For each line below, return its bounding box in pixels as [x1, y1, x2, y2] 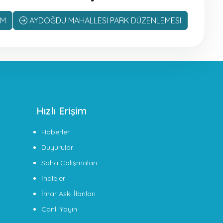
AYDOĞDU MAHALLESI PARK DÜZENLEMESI [27, 15, 181, 25]
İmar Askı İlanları [41, 189, 96, 198]
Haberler [41, 127, 70, 136]
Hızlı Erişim [36, 105, 87, 117]
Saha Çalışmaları [41, 158, 97, 167]
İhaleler [41, 174, 65, 183]
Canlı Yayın [41, 205, 77, 214]
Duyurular [41, 143, 73, 152]
